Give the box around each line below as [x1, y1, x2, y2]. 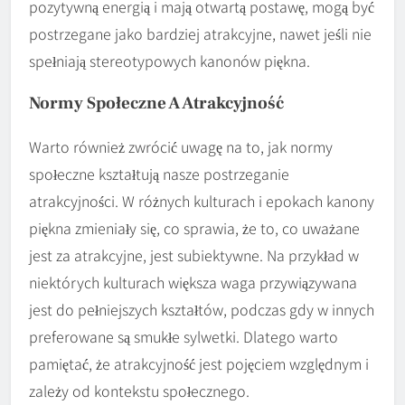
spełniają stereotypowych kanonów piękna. [29, 50, 310, 72]
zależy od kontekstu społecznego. [29, 380, 250, 402]
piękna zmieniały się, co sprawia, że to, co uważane [29, 217, 360, 240]
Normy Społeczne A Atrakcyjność [29, 92, 284, 115]
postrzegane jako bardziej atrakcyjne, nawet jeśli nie [29, 23, 372, 45]
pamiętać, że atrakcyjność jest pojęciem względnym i [29, 353, 369, 375]
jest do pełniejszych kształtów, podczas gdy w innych [29, 298, 374, 321]
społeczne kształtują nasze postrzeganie [29, 163, 289, 185]
